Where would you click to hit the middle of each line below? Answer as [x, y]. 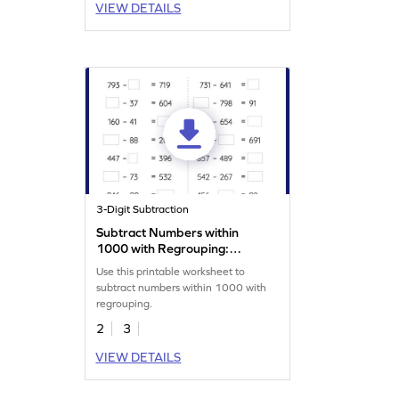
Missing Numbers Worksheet [178, 265]
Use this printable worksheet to [171, 272]
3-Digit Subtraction [143, 210]
